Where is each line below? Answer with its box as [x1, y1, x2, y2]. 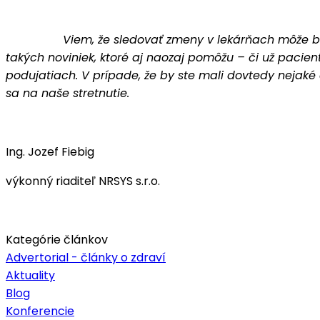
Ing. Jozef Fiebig [6, 143, 94, 160]
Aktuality [6, 266, 55, 284]
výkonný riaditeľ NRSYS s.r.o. [6, 172, 160, 189]
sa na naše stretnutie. [6, 84, 129, 101]
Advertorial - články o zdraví [6, 249, 166, 266]
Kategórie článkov [6, 231, 108, 248]
